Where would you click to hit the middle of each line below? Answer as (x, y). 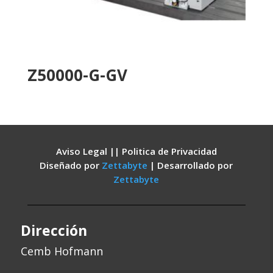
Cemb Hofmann (62, 251)
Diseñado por (71, 165)
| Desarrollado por (192, 165)
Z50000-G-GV (77, 75)
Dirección (54, 230)
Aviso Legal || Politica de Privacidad (136, 151)
